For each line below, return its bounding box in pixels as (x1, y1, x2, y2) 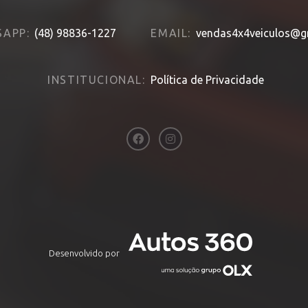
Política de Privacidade (150, 74, 264, 87)
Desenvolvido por (49, 247, 122, 258)
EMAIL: (151, 27, 191, 40)
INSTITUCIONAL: (47, 74, 146, 87)
